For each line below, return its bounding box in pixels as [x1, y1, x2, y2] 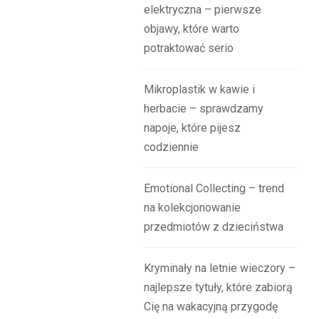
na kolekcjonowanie [144, 201, 241, 214]
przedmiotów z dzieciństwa [144, 220, 284, 234]
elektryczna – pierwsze [144, 3, 262, 16]
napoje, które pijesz [144, 121, 241, 135]
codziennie [144, 140, 199, 154]
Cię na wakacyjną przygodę [144, 300, 278, 313]
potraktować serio [144, 41, 234, 55]
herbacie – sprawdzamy [144, 102, 264, 115]
